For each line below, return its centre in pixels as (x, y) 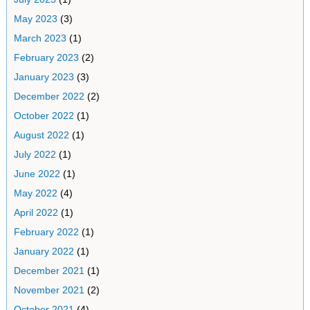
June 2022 (37, 174)
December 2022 (49, 96)
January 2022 (44, 251)
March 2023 (40, 38)
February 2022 (46, 232)
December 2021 (49, 271)
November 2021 (49, 290)
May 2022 (35, 193)
